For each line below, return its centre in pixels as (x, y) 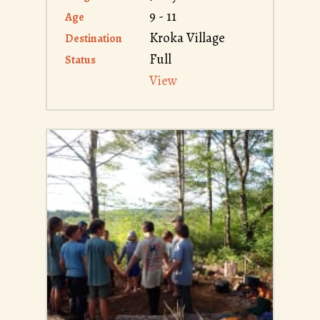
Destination (94, 39)
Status (80, 60)
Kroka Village (187, 38)
